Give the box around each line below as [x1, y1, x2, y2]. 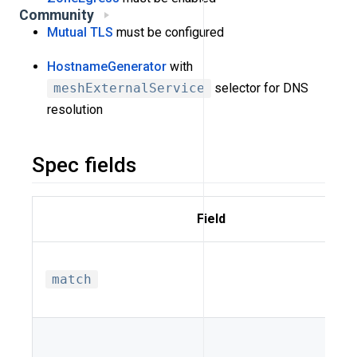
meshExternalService [53, 80, 206, 96]
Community [19, 7, 94, 24]
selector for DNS [211, 80, 309, 96]
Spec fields [32, 153, 136, 178]
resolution [47, 102, 104, 118]
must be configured [113, 25, 225, 41]
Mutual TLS [47, 25, 114, 41]
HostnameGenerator [47, 59, 167, 75]
